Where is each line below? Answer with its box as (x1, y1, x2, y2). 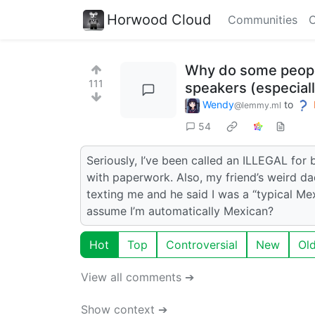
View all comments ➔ (81, 269, 194, 284)
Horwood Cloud (107, 11, 211, 28)
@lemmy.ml (234, 100, 281, 110)
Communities (228, 13, 297, 27)
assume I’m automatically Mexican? (86, 203, 274, 218)
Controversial (166, 237, 238, 252)
